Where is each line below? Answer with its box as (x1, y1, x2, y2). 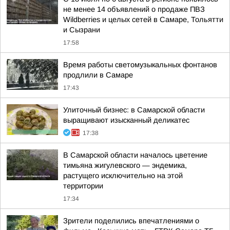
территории (63, 182, 103, 190)
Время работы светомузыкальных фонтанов (63, 61, 217, 69)
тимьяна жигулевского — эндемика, (63, 161, 187, 169)
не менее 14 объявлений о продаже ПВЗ (63, 5, 205, 13)
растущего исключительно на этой (63, 171, 183, 180)
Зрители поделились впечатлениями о (63, 217, 199, 225)
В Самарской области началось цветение (63, 151, 207, 159)
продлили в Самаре (63, 71, 133, 79)
